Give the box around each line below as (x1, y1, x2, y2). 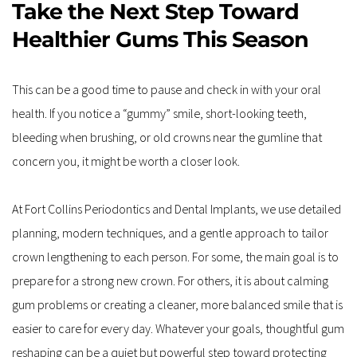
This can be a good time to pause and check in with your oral (12, 80, 321, 97)
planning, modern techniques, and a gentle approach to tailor (12, 224, 328, 241)
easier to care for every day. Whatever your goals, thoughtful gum (12, 320, 344, 336)
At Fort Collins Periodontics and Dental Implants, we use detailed (12, 200, 341, 217)
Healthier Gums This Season (12, 25, 308, 53)
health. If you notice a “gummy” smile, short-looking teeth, (12, 104, 307, 121)
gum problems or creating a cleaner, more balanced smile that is (12, 296, 343, 312)
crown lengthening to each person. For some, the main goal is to (12, 248, 339, 265)
